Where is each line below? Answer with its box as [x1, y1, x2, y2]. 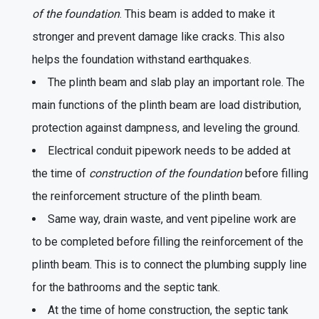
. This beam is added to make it [120, 6, 275, 21]
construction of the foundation [89, 166, 242, 180]
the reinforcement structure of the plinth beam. [32, 189, 262, 203]
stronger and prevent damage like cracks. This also [32, 29, 285, 43]
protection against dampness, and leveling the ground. [32, 120, 300, 135]
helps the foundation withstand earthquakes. [32, 52, 251, 66]
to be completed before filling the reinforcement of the [32, 234, 303, 249]
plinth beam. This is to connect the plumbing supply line [32, 257, 307, 271]
